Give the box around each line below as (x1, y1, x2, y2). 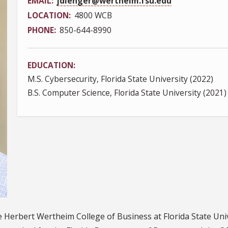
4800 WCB (74, 10, 112, 21)
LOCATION (27, 10, 69, 21)
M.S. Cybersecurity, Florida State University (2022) (27, 73, 213, 85)
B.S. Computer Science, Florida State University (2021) (27, 87, 226, 99)
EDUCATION (27, 60, 73, 71)
